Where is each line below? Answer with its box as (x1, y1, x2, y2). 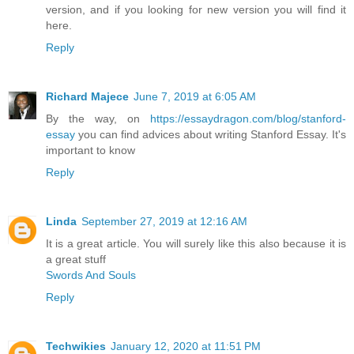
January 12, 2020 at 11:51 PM (111, 339, 261, 352)
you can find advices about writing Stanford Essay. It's (75, 127, 346, 141)
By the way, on (46, 111, 150, 125)
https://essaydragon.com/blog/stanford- (150, 111, 346, 125)
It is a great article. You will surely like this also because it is (46, 236, 346, 250)
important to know (46, 143, 135, 156)
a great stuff (46, 252, 106, 265)
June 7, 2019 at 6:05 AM (134, 89, 256, 103)
